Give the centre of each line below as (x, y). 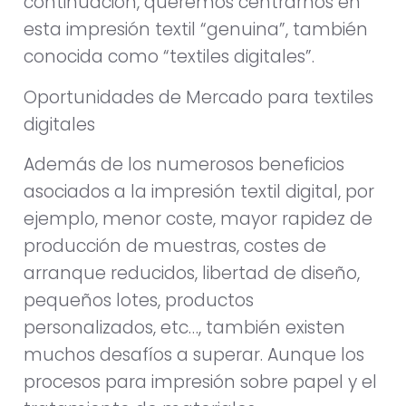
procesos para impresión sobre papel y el (200, 382)
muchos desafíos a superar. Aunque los (194, 355)
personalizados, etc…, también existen (184, 328)
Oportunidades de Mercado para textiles (198, 97)
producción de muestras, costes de (175, 246)
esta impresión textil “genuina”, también (196, 30)
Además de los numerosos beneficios (184, 164)
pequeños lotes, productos (139, 300)
